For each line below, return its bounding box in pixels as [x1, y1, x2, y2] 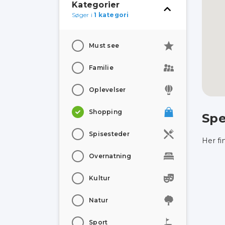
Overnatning [89, 152, 131, 160]
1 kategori [94, 11, 129, 19]
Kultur [89, 174, 110, 182]
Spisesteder [89, 130, 130, 138]
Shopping [89, 108, 122, 116]
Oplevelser [89, 86, 126, 93]
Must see [89, 42, 119, 49]
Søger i [72, 11, 94, 19]
